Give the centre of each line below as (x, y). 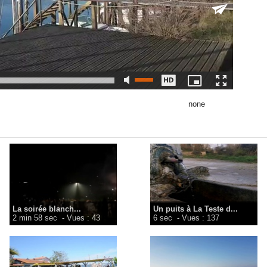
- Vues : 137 (197, 218)
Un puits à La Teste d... (196, 209)
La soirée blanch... (46, 209)
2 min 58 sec (35, 218)
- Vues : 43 (80, 218)
